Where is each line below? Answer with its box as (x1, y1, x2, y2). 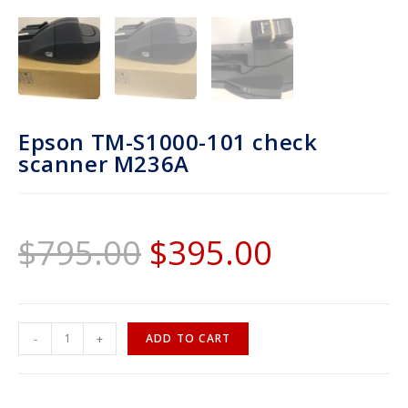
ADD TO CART (146, 330, 231, 346)
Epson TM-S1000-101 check (18, 126, 318, 157)
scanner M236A (18, 148, 189, 178)
